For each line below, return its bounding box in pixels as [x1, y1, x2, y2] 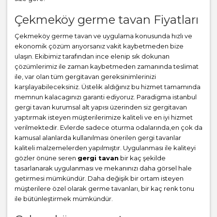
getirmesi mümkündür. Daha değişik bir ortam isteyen [15, 174, 184, 182]
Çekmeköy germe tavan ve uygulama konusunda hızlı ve [15, 32, 192, 40]
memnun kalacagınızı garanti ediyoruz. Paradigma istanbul [15, 93, 197, 101]
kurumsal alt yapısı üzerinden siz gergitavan [50, 103, 187, 111]
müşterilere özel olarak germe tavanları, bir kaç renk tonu [15, 185, 194, 192]
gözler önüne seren [15, 154, 77, 162]
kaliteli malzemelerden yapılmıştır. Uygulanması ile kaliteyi [15, 144, 196, 152]
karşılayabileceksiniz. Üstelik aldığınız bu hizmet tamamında [15, 83, 201, 91]
